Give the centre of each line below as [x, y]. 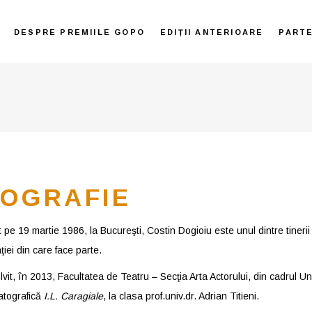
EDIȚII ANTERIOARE [212, 32]
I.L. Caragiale [73, 296]
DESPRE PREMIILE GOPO [79, 32]
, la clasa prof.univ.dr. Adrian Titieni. [181, 296]
